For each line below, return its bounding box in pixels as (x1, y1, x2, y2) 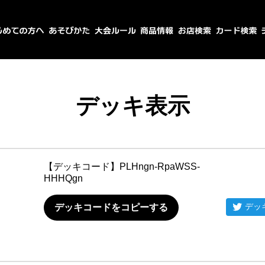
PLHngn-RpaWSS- (119, 161, 200, 172)
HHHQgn (44, 173, 83, 183)
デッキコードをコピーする (54, 202, 168, 212)
